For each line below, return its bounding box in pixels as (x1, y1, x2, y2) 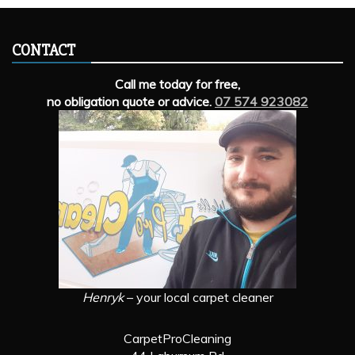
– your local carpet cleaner (123, 289, 273, 306)
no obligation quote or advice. (47, 94, 215, 110)
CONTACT (12, 40, 75, 61)
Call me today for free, (115, 76, 240, 93)
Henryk (82, 289, 124, 306)
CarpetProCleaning (124, 330, 231, 347)
